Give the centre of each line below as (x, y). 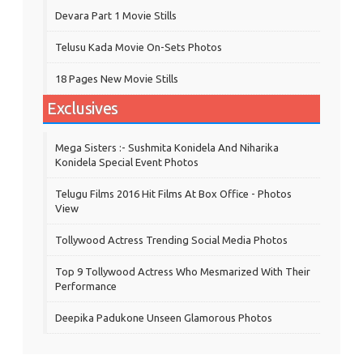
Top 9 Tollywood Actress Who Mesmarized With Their (183, 271)
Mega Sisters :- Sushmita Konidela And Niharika (167, 147)
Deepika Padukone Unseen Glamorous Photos (164, 317)
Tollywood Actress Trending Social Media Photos (171, 239)
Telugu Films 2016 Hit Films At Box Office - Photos (173, 193)
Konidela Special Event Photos (127, 162)
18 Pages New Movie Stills (117, 78)
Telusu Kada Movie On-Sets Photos (139, 47)
